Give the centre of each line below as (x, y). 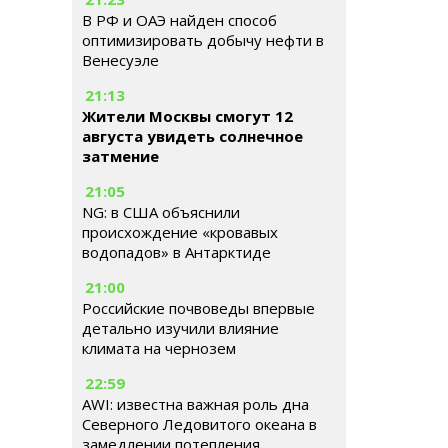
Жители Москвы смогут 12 (187, 116)
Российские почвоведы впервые (198, 308)
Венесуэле (120, 60)
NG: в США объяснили (161, 212)
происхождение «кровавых (180, 232)
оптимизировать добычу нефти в (203, 40)
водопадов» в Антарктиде (176, 252)
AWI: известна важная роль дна (195, 404)
